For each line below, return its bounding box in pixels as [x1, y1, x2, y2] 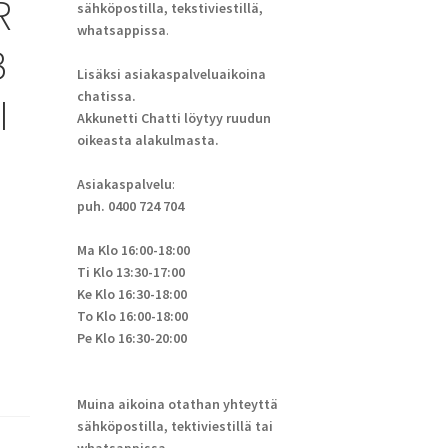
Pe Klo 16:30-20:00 [76, 329, 187, 348]
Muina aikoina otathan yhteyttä [76, 395, 278, 414]
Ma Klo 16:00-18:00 [76, 241, 190, 260]
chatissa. [76, 87, 136, 106]
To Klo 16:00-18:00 [76, 307, 188, 326]
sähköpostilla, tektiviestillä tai [76, 417, 273, 436]
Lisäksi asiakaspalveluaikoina [76, 65, 266, 84]
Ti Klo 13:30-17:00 [76, 263, 185, 282]
